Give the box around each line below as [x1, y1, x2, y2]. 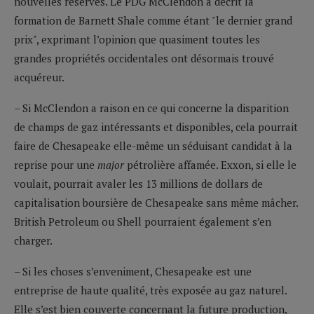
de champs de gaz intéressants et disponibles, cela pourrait [14, 119, 298, 134]
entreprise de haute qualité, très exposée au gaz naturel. [14, 282, 287, 297]
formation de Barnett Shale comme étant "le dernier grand [14, 13, 292, 27]
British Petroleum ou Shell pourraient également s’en [14, 214, 271, 228]
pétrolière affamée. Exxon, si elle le [124, 157, 296, 172]
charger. [14, 233, 53, 247]
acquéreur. [14, 69, 64, 84]
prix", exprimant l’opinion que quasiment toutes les [14, 32, 260, 46]
